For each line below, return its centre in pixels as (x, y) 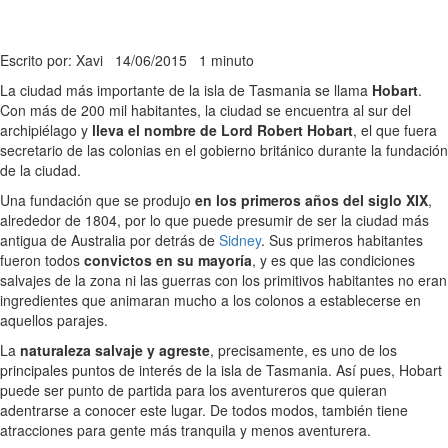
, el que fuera (395, 129)
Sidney (240, 239)
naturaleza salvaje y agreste (115, 349)
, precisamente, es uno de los (303, 349)
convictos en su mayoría (168, 259)
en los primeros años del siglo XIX (311, 199)
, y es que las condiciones (333, 259)
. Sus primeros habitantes (342, 239)
